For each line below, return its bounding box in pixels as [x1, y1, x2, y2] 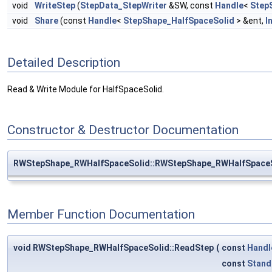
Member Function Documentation [7, 207, 195, 222]
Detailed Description [7, 55, 120, 70]
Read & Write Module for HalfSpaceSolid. [7, 84, 164, 95]
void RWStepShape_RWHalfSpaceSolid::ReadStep [13, 242, 214, 253]
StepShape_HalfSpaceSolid [123, 16, 234, 26]
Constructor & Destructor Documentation [7, 123, 239, 138]
